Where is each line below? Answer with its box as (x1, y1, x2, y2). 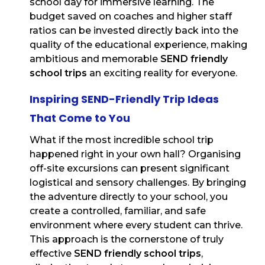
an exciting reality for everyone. (87, 67, 237, 79)
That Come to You (30, 111, 130, 126)
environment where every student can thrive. (30, 219, 243, 231)
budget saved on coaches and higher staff (30, 11, 232, 22)
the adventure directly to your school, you (30, 191, 228, 203)
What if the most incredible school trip (30, 134, 214, 146)
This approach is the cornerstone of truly (30, 234, 224, 245)
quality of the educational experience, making (30, 39, 247, 51)
